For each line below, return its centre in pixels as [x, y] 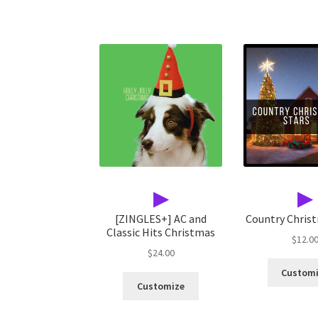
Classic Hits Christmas [161, 232]
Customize [161, 286]
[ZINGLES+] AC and [161, 218]
